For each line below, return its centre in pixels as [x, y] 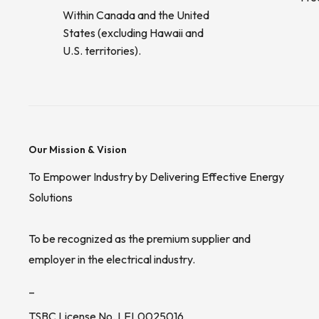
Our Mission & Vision [78, 150]
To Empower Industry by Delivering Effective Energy [156, 177]
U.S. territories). [102, 51]
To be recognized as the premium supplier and [140, 239]
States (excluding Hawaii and [133, 33]
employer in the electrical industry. [112, 260]
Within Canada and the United [136, 15]
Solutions [51, 198]
